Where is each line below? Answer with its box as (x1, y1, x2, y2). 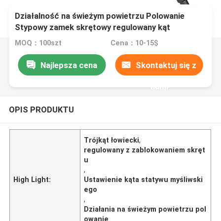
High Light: (13, 175, 51, 184)
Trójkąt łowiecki (84, 136, 140, 144)
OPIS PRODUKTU (8, 104, 74, 114)
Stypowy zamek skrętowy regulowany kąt (15, 22, 171, 33)
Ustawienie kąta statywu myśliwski (84, 175, 203, 184)
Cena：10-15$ (110, 39, 158, 47)
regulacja (15, 34, 50, 44)
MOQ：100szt (15, 39, 62, 47)
